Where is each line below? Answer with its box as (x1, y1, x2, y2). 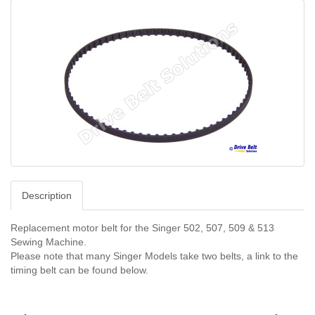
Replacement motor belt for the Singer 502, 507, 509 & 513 (11, 222, 274, 233)
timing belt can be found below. (11, 264, 148, 276)
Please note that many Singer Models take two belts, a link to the (11, 250, 298, 262)
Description (22, 190, 72, 201)
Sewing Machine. (11, 236, 86, 247)
